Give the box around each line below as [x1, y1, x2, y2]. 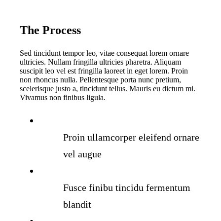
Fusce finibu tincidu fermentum [63, 182, 190, 193]
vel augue [63, 148, 102, 160]
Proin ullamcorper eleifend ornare [63, 132, 199, 143]
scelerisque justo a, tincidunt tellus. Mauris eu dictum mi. [19, 84, 195, 93]
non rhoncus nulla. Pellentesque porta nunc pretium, [19, 75, 181, 84]
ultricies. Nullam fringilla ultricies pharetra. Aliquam [19, 58, 181, 67]
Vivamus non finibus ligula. [19, 93, 106, 102]
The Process [19, 24, 81, 37]
